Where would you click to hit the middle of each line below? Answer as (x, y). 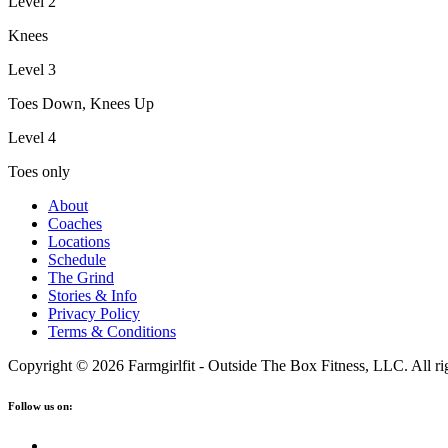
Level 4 (32, 137)
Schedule (77, 259)
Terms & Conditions (112, 331)
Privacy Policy (94, 313)
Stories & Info (92, 295)
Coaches (75, 223)
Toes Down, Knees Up (81, 103)
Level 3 (32, 69)
